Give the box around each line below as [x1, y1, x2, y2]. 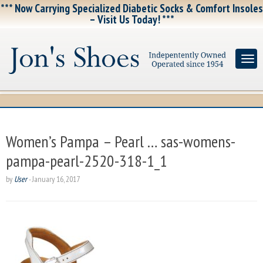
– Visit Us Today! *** [89, 12, 174, 26]
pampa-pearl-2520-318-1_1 [6, 150, 167, 172]
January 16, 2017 [32, 174, 80, 185]
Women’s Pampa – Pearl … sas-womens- [6, 130, 235, 153]
